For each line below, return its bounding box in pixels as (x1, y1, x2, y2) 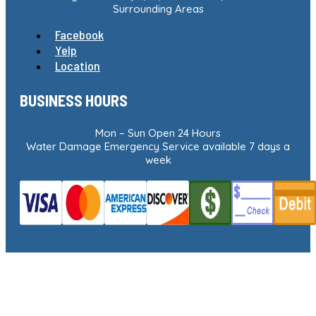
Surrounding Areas (112, 1, 204, 16)
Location (55, 57, 100, 73)
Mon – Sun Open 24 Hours (95, 126, 221, 140)
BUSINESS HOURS (20, 90, 128, 109)
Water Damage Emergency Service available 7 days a (26, 139, 290, 153)
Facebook (55, 26, 104, 42)
